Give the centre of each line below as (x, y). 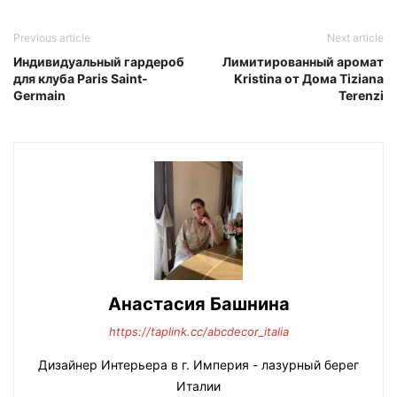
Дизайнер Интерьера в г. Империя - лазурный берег (198, 364)
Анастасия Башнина (198, 304)
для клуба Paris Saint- (81, 79)
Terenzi (361, 96)
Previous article (52, 38)
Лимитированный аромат (303, 62)
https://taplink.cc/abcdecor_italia (198, 331)
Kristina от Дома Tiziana (309, 79)
